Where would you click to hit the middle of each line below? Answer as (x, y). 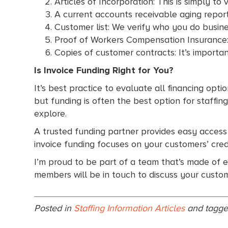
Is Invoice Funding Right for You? (104, 70)
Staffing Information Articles (130, 208)
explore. (51, 113)
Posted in (54, 208)
